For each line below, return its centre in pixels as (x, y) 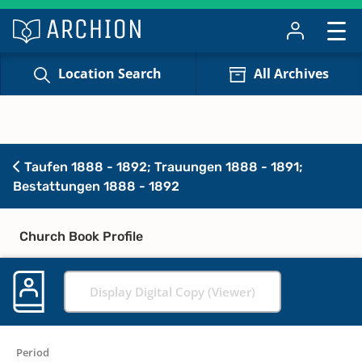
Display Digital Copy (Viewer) (173, 291)
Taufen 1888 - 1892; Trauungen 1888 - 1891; (162, 166)
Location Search (110, 74)
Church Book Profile (81, 236)
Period (33, 352)
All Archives (291, 74)
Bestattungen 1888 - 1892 (96, 186)
